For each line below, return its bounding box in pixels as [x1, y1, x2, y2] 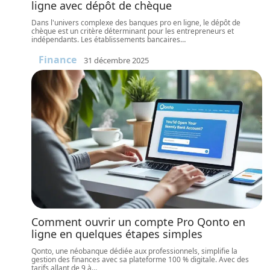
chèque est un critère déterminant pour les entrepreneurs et [31, 26, 234, 36]
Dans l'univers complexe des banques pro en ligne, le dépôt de [31, 17, 240, 28]
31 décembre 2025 [84, 54, 149, 66]
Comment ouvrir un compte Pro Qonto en [31, 215, 245, 229]
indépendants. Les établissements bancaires [31, 34, 180, 45]
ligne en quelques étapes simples [31, 227, 202, 241]
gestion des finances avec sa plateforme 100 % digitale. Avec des [31, 254, 249, 265]
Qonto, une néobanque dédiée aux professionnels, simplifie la [31, 246, 237, 256]
